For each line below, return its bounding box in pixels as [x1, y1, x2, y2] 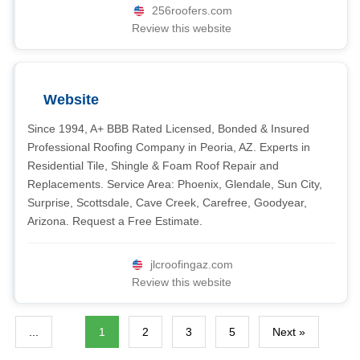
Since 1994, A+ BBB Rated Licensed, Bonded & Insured [27, 122, 309, 135]
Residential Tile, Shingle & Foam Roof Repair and [27, 159, 279, 172]
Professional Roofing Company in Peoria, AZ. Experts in [27, 141, 310, 153]
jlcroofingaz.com [150, 258, 233, 271]
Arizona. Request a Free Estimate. [27, 215, 202, 227]
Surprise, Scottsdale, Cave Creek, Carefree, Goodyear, [27, 196, 307, 209]
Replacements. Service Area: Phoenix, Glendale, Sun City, [27, 178, 322, 190]
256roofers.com [151, 4, 232, 17]
